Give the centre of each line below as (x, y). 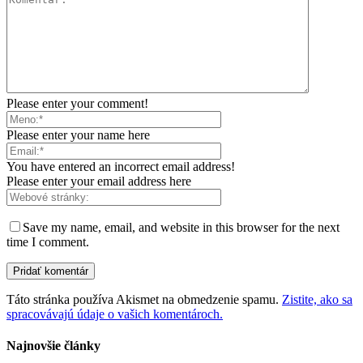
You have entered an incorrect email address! (121, 166)
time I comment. (48, 241)
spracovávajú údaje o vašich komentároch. (115, 314)
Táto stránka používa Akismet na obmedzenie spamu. (144, 299)
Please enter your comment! (77, 103)
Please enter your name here (78, 135)
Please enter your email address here (99, 181)
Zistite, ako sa (317, 299)
